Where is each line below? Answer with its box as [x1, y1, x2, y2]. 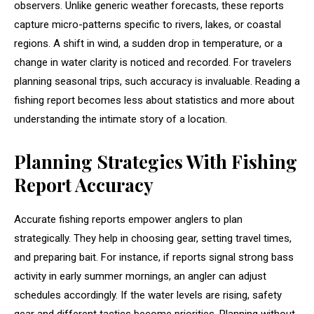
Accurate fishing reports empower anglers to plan [14, 213, 243, 226]
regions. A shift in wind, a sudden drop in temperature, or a [14, 37, 282, 50]
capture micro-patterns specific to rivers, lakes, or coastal [14, 18, 281, 32]
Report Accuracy [14, 172, 153, 198]
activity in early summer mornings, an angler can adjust [14, 270, 266, 283]
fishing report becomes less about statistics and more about [14, 94, 294, 107]
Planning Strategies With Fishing [14, 149, 297, 175]
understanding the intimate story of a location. [14, 113, 227, 126]
